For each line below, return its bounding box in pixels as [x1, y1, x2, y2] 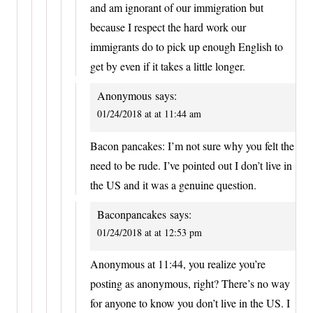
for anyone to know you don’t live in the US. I [90, 296, 290, 311]
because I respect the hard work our [90, 20, 246, 35]
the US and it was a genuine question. [90, 177, 256, 192]
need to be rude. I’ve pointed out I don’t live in [90, 157, 292, 173]
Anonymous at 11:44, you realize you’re [90, 256, 265, 272]
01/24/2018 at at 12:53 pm [97, 225, 202, 239]
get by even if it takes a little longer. [90, 59, 245, 74]
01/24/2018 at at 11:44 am [97, 107, 201, 121]
